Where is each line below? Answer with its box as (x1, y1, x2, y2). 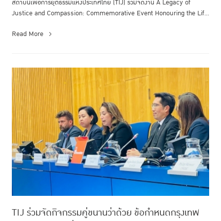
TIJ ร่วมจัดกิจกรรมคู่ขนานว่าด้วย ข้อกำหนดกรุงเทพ (12, 205, 199, 220)
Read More (12, 29, 43, 39)
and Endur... (12, 19, 46, 29)
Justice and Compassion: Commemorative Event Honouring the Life (12, 8, 208, 18)
